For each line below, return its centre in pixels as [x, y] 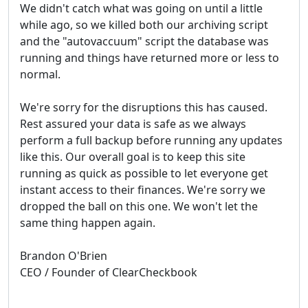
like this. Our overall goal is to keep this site [133, 157]
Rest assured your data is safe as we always [133, 124]
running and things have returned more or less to [150, 58]
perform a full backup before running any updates [151, 140]
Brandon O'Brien [64, 256]
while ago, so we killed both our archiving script [144, 25]
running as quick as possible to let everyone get [144, 173]
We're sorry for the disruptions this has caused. [144, 107]
